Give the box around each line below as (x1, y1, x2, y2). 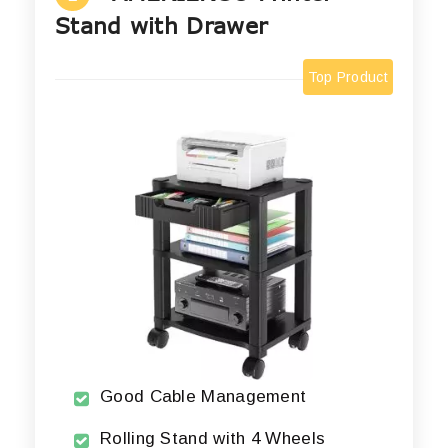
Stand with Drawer (55, 10, 268, 41)
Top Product (307, 69, 388, 86)
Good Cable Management (100, 387, 307, 407)
